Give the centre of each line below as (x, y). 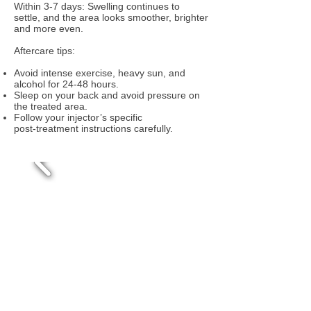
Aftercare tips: (44, 51)
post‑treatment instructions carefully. (93, 128)
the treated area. (51, 106)
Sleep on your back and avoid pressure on (107, 95)
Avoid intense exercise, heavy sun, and (100, 73)
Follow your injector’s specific (78, 117)
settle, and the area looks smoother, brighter (111, 17)
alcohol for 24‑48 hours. (66, 84)
